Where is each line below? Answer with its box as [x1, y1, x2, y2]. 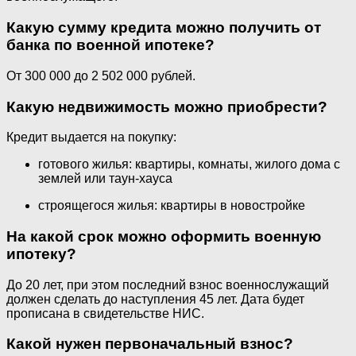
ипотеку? [6, 245, 76, 262]
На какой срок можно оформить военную [6, 227, 321, 245]
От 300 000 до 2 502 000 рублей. [6, 68, 195, 83]
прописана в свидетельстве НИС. [6, 306, 204, 320]
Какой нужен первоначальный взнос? [6, 335, 293, 353]
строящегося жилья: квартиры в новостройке [38, 199, 305, 213]
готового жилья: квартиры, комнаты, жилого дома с [38, 157, 340, 172]
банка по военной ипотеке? [6, 37, 215, 54]
